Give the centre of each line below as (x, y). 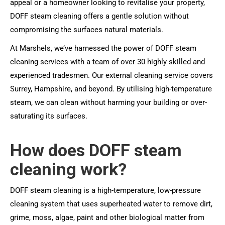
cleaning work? (68, 169)
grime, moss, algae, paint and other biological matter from (107, 217)
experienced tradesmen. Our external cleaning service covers (111, 75)
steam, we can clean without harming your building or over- (108, 102)
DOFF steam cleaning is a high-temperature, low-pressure (105, 190)
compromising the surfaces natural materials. (87, 30)
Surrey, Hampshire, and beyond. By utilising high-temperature (111, 89)
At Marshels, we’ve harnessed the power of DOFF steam (103, 48)
